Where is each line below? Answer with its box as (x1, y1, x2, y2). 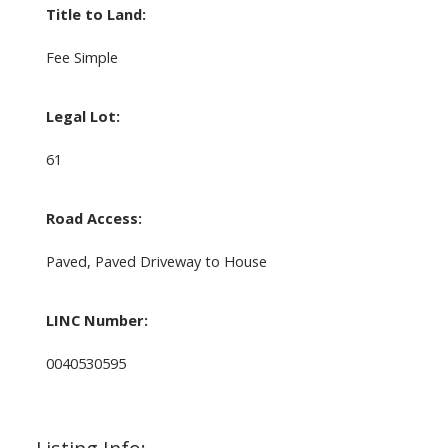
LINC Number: (45, 310, 148, 331)
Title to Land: (45, 4, 146, 25)
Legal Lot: (45, 106, 120, 127)
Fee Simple (45, 47, 118, 68)
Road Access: (45, 208, 142, 229)
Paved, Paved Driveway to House (45, 251, 267, 272)
